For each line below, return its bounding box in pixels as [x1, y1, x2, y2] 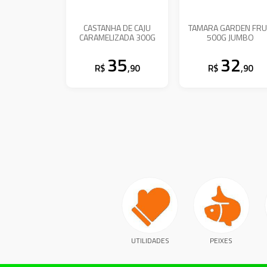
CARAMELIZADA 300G [79, 30, 156, 44]
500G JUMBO [207, 30, 254, 44]
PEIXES [210, 235, 233, 247]
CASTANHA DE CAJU [83, 21, 151, 34]
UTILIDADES [131, 235, 169, 247]
